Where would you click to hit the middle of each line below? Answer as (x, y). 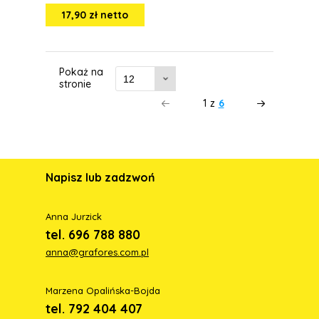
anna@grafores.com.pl (97, 252)
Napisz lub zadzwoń (100, 177)
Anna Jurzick (74, 216)
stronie (75, 84)
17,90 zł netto (95, 15)
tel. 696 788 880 (93, 235)
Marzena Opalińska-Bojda (103, 291)
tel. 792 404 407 (94, 309)
